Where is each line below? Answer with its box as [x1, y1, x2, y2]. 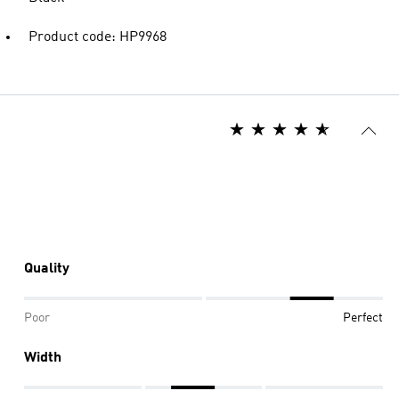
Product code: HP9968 [28, 30, 167, 45]
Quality [24, 262, 69, 276]
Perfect [343, 312, 383, 324]
